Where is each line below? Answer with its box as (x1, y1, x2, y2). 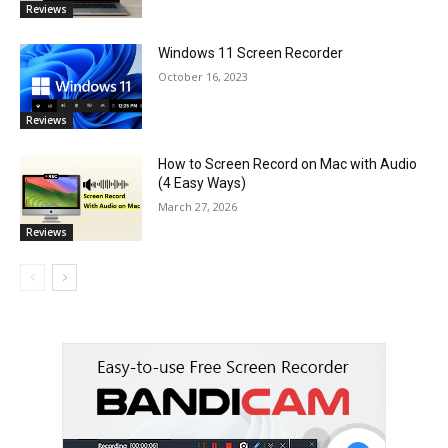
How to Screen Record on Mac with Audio (158, 156, 418, 173)
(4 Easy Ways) (158, 175, 247, 192)
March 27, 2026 (158, 199, 238, 215)
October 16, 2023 (158, 68, 249, 84)
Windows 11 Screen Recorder (158, 44, 344, 61)
